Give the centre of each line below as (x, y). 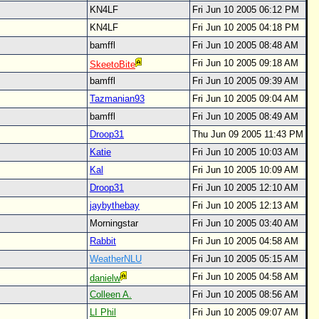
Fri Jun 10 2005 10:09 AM (245, 170)
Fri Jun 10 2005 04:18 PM (246, 27)
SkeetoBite (113, 64)
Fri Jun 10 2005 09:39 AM (245, 81)
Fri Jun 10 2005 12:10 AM (245, 188)
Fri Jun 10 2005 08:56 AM (245, 294)
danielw (105, 278)
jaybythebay (115, 205)
